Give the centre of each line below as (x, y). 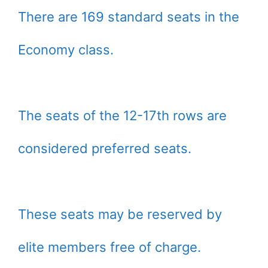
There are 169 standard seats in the (129, 17)
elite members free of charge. (109, 247)
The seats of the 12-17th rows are (122, 116)
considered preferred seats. (105, 149)
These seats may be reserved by (120, 214)
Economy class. (66, 50)
